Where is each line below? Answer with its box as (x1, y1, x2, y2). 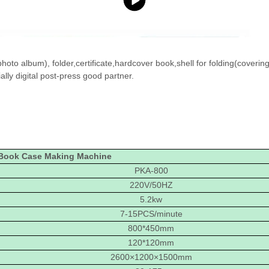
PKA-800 (134, 165, 168, 175)
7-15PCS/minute (119, 208, 183, 219)
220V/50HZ (129, 180, 173, 190)
